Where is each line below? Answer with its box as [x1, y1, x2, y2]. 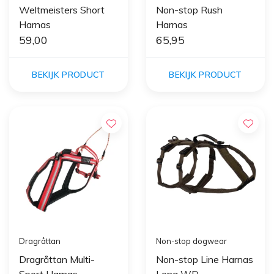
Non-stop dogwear [156, 235, 227, 246]
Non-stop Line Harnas [156, 253, 253, 265]
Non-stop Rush [156, 4, 223, 16]
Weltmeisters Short [19, 4, 105, 16]
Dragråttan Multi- [19, 253, 95, 265]
